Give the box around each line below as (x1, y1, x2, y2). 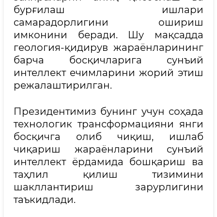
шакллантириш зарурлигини (14, 181, 203, 193)
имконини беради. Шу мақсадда (14, 29, 203, 41)
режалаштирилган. (14, 79, 112, 91)
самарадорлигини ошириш (14, 16, 203, 28)
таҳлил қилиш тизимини (14, 168, 203, 180)
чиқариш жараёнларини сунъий (14, 143, 203, 155)
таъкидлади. (14, 193, 76, 205)
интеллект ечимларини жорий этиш (14, 66, 203, 78)
